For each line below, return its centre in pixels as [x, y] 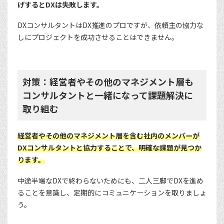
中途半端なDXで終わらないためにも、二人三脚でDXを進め [110, 180]
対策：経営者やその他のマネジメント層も [108, 82]
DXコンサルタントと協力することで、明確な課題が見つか [109, 148]
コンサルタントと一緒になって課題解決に [108, 95]
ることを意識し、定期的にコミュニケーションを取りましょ [112, 192]
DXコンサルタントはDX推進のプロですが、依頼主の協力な [110, 25]
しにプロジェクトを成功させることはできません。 [98, 37]
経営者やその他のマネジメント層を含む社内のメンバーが [108, 136]
